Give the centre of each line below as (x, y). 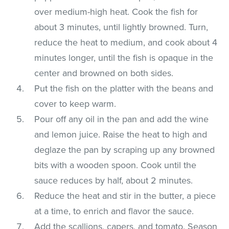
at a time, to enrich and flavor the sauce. (114, 211)
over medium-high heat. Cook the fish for (116, 12)
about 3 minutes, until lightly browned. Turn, (121, 27)
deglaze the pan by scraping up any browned (125, 150)
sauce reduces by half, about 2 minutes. (114, 180)
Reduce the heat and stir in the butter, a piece (125, 196)
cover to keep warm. (75, 104)
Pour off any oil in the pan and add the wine (122, 119)
